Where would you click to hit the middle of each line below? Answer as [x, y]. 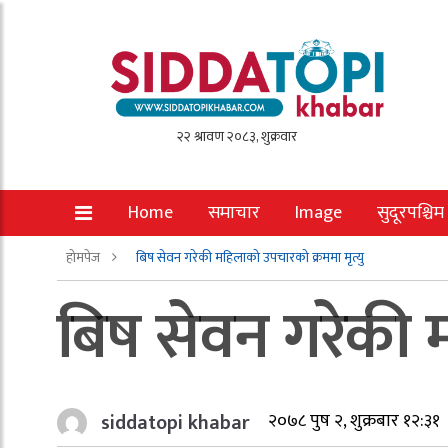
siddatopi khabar [175, 423]
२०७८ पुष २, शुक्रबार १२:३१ [354, 421]
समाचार [234, 213]
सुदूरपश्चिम [410, 213]
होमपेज [84, 257]
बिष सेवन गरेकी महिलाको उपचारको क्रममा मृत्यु [250, 257]
